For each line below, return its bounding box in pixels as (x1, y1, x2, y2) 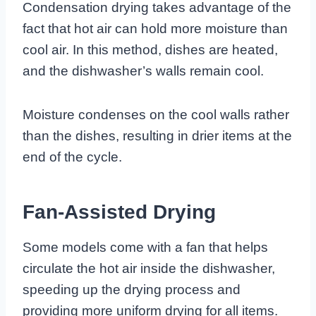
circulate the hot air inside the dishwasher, (23, 261, 275, 276)
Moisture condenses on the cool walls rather (23, 107, 289, 123)
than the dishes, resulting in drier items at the (23, 128, 292, 144)
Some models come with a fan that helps (23, 240, 268, 255)
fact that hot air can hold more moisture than (23, 21, 288, 37)
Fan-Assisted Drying (23, 201, 216, 224)
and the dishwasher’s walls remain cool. (23, 63, 264, 79)
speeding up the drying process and (23, 282, 241, 298)
